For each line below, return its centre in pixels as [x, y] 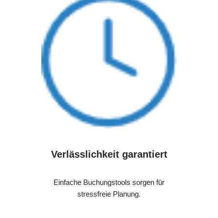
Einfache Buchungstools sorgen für [109, 182]
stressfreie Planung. [109, 194]
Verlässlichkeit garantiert [109, 154]
